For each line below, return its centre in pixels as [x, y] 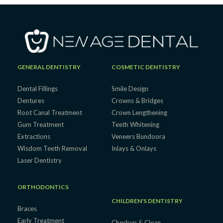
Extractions [34, 137]
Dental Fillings [38, 89]
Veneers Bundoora [138, 137]
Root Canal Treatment [50, 113]
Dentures [31, 101]
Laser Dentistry [40, 161]
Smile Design [130, 89]
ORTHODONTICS [43, 187]
